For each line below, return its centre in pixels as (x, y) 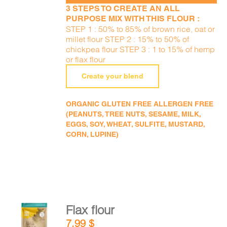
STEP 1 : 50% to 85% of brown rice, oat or (141, 29)
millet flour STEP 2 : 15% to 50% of (128, 39)
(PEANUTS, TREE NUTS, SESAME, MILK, (134, 114)
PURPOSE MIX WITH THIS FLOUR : (133, 18)
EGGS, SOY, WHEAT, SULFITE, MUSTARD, (136, 124)
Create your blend (113, 76)
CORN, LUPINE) (92, 134)
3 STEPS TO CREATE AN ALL (123, 8)
